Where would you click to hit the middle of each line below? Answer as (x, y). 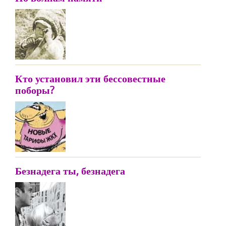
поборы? (35, 90)
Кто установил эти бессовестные (90, 78)
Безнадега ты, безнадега (70, 171)
